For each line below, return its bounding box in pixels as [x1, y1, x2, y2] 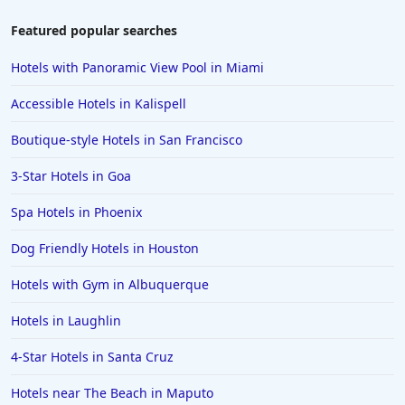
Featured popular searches [11, 22, 177, 40]
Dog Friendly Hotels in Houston [11, 240, 199, 258]
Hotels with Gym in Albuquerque [11, 276, 209, 294]
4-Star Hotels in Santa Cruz [11, 348, 174, 366]
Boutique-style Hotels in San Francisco [11, 131, 242, 149]
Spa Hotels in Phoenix [11, 203, 142, 221]
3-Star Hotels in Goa [11, 167, 131, 185]
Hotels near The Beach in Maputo [11, 384, 213, 402]
